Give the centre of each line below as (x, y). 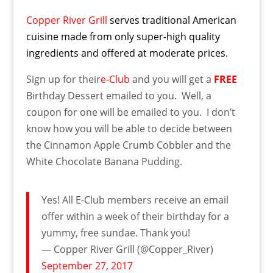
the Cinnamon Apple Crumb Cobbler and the (128, 145)
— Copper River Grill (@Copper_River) (127, 249)
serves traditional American (173, 20)
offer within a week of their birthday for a (135, 216)
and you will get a (172, 79)
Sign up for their (63, 79)
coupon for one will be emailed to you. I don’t (130, 112)
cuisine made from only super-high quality (123, 37)
